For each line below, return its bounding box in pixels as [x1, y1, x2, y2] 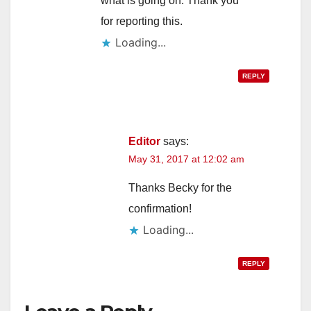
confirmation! [128, 202, 192, 215]
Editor [128, 135, 160, 147]
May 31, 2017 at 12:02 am [128, 153, 244, 165]
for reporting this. [101, 15, 183, 27]
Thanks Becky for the [128, 181, 232, 194]
